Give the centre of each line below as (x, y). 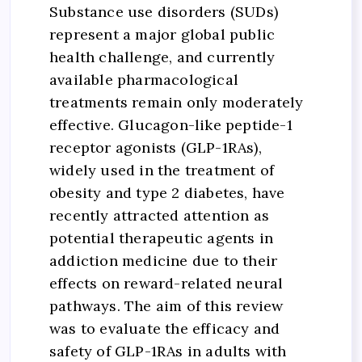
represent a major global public (162, 35)
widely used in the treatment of (162, 170)
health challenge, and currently (162, 57)
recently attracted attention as (160, 216)
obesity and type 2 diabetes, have (167, 193)
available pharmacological (144, 80)
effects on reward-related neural (166, 284)
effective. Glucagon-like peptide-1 (171, 125)
